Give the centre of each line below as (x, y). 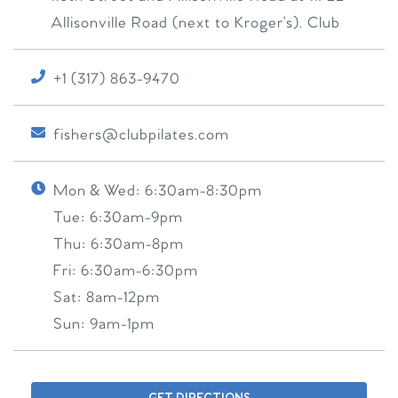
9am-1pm (122, 325)
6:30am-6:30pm (139, 271)
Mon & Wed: (99, 191)
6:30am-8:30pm (203, 191)
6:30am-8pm (137, 245)
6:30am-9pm (136, 218)
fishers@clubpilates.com (141, 135)
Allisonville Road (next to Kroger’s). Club (195, 24)
